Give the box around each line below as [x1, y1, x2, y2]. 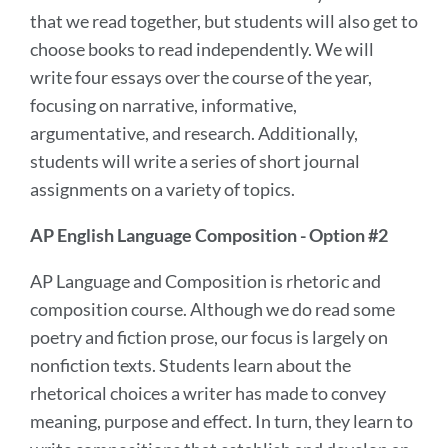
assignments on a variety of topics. [30, 177, 295, 200]
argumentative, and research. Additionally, [30, 121, 358, 144]
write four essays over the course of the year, [30, 65, 372, 88]
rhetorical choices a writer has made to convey [30, 381, 386, 404]
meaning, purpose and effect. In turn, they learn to [30, 409, 413, 432]
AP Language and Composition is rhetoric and [30, 269, 381, 292]
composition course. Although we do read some [30, 297, 395, 320]
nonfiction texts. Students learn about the [30, 353, 351, 376]
